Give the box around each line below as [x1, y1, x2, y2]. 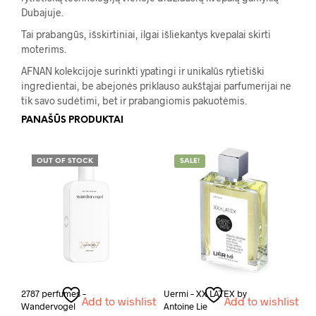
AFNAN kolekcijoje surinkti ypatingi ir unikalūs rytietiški [21, 64, 265, 77]
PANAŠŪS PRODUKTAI [21, 115, 123, 125]
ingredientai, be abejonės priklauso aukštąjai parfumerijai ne [21, 79, 291, 92]
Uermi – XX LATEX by [163, 287, 247, 299]
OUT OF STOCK [37, 157, 93, 165]
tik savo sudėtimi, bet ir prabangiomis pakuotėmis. [21, 94, 247, 107]
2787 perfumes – [21, 287, 86, 299]
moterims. [21, 42, 66, 55]
